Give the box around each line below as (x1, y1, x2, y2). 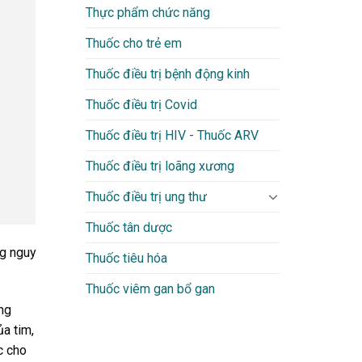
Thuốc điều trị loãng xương (86, 158, 234, 174)
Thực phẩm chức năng (86, 4, 210, 20)
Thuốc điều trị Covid (86, 96, 197, 112)
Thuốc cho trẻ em (86, 35, 182, 51)
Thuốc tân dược (86, 219, 172, 235)
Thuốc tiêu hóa (86, 250, 167, 266)
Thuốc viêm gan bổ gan (86, 280, 215, 297)
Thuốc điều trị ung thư (86, 188, 207, 204)
